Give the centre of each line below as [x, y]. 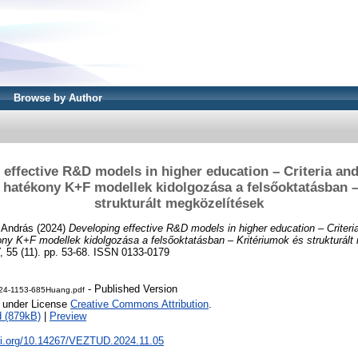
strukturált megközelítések [179, 203]
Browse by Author [58, 98]
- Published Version [131, 289]
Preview [68, 316]
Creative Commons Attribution [139, 304]
